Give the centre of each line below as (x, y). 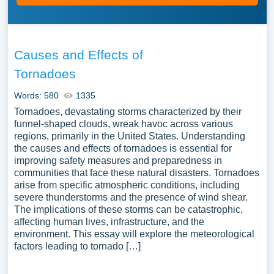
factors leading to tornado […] (77, 246)
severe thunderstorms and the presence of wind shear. (131, 197)
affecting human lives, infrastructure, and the (109, 222)
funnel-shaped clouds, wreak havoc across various (123, 124)
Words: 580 (36, 95)
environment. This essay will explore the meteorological (134, 234)
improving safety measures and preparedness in (118, 161)
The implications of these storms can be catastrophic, (128, 209)
